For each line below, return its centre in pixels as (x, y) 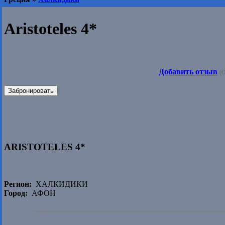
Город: (16, 193)
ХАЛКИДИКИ (60, 184)
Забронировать (31, 90)
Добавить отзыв (188, 71)
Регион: (18, 184)
